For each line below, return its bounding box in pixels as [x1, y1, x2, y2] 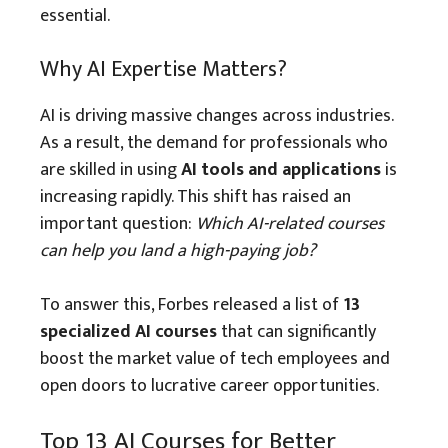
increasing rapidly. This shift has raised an [40, 182, 351, 212]
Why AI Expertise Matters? [40, 51, 287, 88]
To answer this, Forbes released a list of [40, 290, 343, 320]
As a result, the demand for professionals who [40, 128, 388, 158]
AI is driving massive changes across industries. [40, 101, 393, 131]
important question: [40, 209, 196, 239]
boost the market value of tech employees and [40, 344, 390, 374]
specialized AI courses [40, 317, 217, 347]
